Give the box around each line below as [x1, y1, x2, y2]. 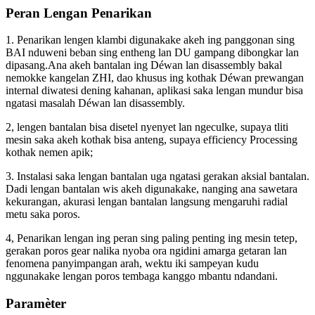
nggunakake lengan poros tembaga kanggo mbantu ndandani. [6, 270, 278, 283]
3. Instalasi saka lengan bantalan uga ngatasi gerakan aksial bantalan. [6, 170, 309, 183]
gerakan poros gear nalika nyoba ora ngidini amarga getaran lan [6, 245, 287, 257]
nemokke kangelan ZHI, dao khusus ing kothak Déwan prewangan [6, 72, 304, 84]
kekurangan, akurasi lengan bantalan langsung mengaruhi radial [6, 195, 288, 208]
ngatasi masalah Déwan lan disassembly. [6, 97, 185, 110]
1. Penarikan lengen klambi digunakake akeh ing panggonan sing [6, 34, 295, 46]
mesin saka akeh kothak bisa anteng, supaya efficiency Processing [6, 134, 297, 146]
